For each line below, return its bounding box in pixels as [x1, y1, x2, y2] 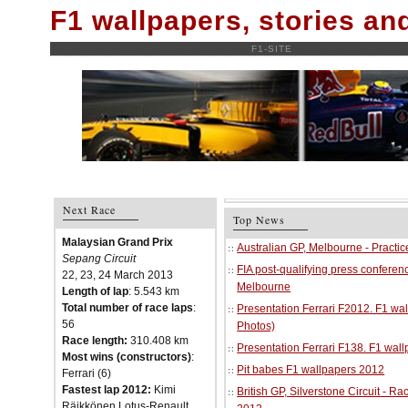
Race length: [62, 334, 127, 347]
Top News [233, 212, 286, 227]
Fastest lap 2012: [62, 383, 151, 396]
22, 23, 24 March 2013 [62, 269, 173, 281]
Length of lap [62, 285, 128, 298]
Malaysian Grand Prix [62, 236, 173, 249]
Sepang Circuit [62, 252, 136, 265]
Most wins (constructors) [62, 351, 191, 363]
